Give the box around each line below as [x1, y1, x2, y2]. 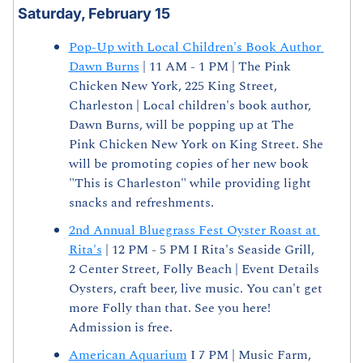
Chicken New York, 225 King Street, [68, 76, 277, 96]
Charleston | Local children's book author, [68, 96, 311, 116]
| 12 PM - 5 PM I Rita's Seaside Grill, [101, 240, 314, 260]
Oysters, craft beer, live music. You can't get [68, 279, 322, 299]
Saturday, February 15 [17, 5, 170, 23]
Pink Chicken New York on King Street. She [68, 135, 323, 155]
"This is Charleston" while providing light [68, 173, 311, 194]
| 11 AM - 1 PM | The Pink [139, 57, 291, 77]
